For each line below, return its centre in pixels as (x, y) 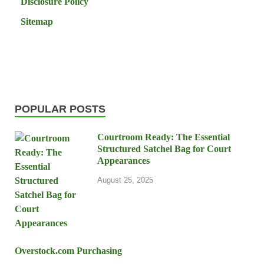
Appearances (123, 160)
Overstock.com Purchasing (68, 250)
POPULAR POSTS (60, 109)
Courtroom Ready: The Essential (164, 137)
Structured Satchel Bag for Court (164, 148)
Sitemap (37, 21)
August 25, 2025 (125, 180)
